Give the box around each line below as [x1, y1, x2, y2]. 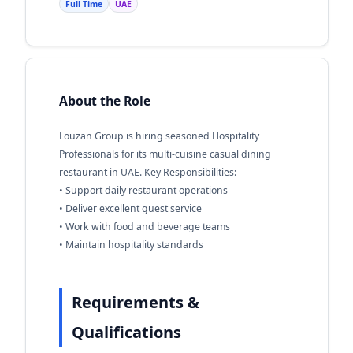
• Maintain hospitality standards [58, 238, 203, 251]
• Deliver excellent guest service [58, 202, 202, 215]
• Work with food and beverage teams [58, 220, 230, 233]
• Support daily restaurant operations [58, 184, 228, 197]
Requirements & [71, 292, 199, 313]
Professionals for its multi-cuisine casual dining [58, 147, 271, 161]
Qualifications [71, 321, 181, 343]
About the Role [58, 92, 150, 110]
